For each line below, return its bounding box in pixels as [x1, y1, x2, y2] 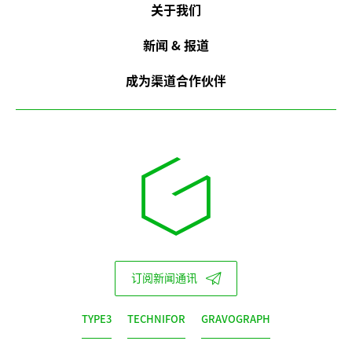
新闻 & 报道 [143, 35, 209, 54]
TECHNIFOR [127, 311, 185, 326]
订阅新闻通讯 [131, 273, 197, 284]
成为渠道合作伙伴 [126, 70, 226, 90]
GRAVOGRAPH [201, 311, 270, 326]
